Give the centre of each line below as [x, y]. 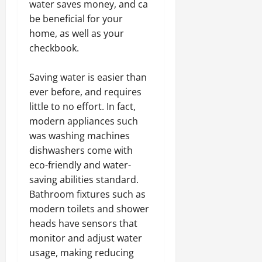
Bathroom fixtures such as [87, 194]
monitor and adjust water [86, 238]
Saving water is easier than [88, 77]
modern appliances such [84, 121]
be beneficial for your [76, 19]
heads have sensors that [83, 223]
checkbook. [54, 48]
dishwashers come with [81, 150]
